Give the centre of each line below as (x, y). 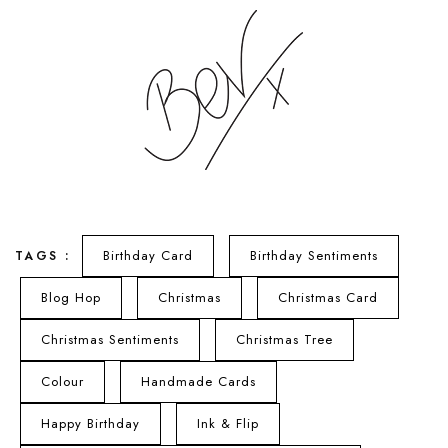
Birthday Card (147, 255)
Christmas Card (328, 297)
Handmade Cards (198, 381)
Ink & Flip (228, 423)
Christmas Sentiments (110, 339)
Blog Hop (71, 297)
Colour (62, 381)
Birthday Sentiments (313, 255)
